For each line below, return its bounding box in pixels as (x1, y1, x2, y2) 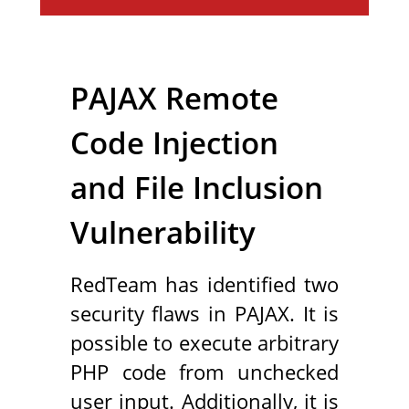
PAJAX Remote (69, 78, 278, 120)
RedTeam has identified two (69, 270, 340, 298)
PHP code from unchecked (69, 358, 340, 385)
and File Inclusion (69, 167, 323, 209)
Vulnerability (69, 212, 256, 254)
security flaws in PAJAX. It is (69, 299, 340, 327)
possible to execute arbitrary (69, 329, 340, 356)
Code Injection (69, 122, 278, 164)
